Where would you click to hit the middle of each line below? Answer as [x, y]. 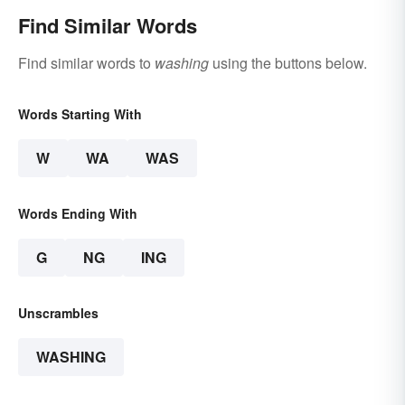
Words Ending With [78, 214]
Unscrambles [58, 313]
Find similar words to [86, 63]
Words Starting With [80, 114]
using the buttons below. [288, 63]
